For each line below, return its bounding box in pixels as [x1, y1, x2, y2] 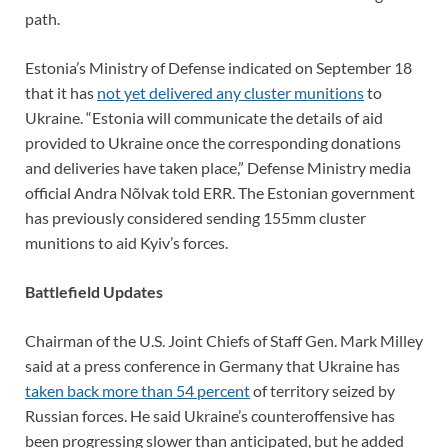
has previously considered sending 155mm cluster [25, 207, 366, 227]
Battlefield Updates [25, 281, 163, 301]
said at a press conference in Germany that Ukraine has [25, 355, 400, 375]
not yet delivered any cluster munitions [97, 82, 364, 102]
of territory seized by [250, 380, 395, 400]
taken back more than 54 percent [25, 380, 250, 400]
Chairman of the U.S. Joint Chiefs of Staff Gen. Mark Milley [25, 330, 423, 350]
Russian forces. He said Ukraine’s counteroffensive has [25, 405, 395, 425]
